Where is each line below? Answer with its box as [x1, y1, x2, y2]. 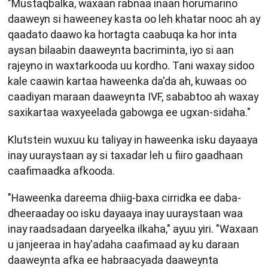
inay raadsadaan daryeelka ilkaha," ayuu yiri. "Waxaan [8, 223, 258, 236]
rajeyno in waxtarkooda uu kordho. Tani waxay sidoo [8, 59, 254, 72]
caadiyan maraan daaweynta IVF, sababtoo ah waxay [8, 90, 258, 103]
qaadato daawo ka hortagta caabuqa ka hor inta [8, 28, 237, 41]
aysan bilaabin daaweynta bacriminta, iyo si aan [8, 44, 234, 57]
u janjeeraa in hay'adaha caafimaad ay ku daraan [8, 238, 239, 251]
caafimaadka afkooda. [8, 164, 115, 177]
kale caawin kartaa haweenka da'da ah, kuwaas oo [8, 75, 246, 88]
